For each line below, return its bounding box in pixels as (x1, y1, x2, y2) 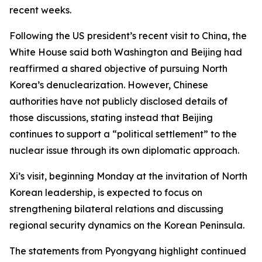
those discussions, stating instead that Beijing (9, 112, 213, 123)
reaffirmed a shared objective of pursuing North (9, 63, 227, 74)
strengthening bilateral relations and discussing (9, 203, 223, 215)
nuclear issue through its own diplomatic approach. (9, 144, 239, 156)
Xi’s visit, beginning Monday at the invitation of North (9, 170, 247, 182)
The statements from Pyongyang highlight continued (9, 245, 246, 257)
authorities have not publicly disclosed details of (9, 95, 227, 107)
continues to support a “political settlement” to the (9, 128, 237, 140)
